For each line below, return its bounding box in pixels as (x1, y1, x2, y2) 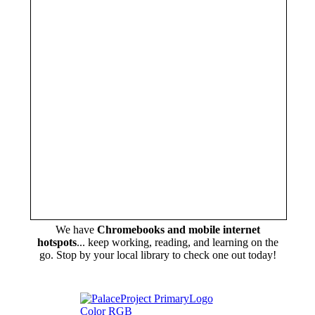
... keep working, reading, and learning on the (76, 236, 278, 248)
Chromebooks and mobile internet (96, 223, 260, 236)
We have (55, 223, 97, 236)
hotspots (37, 236, 77, 248)
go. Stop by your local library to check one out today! (39, 248, 276, 261)
